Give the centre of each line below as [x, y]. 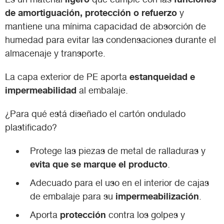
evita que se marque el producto [99, 164]
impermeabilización [157, 196]
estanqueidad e [162, 76]
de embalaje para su [73, 196]
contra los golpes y [147, 214]
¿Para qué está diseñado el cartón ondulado [95, 113]
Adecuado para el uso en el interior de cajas [119, 182]
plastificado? [31, 127]
